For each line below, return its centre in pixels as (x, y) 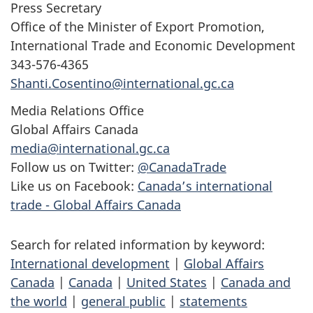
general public (123, 301)
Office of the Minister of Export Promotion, (138, 27)
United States (167, 282)
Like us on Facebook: (74, 185)
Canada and (256, 282)
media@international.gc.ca (90, 148)
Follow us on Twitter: (74, 167)
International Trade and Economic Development (153, 46)
